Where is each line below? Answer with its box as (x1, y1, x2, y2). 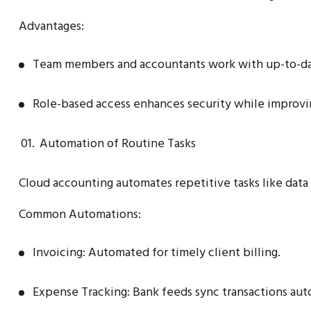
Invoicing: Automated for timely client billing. (33, 243, 280, 261)
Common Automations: (19, 205, 141, 223)
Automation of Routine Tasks (40, 134, 196, 152)
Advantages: (19, 17, 84, 35)
